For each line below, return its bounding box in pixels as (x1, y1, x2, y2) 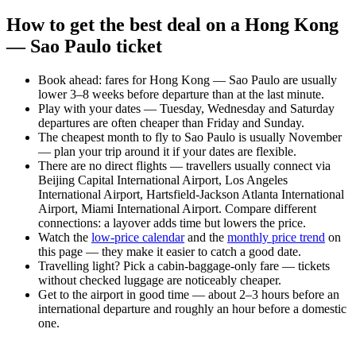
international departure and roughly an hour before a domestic (38, 302, 346, 316)
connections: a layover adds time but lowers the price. (38, 216, 306, 230)
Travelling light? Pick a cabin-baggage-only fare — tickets (38, 259, 330, 273)
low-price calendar (91, 230, 184, 245)
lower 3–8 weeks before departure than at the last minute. (38, 87, 324, 102)
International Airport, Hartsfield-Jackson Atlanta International (38, 188, 344, 202)
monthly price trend (227, 230, 325, 245)
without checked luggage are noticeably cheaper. (38, 273, 281, 288)
